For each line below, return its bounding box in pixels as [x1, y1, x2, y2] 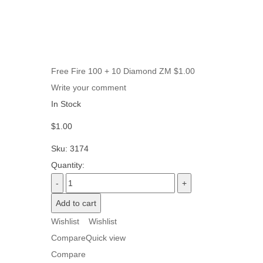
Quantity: [51, 160, 85, 170]
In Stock [51, 99, 81, 109]
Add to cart [56, 198, 96, 208]
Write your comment [51, 83, 126, 93]
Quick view [86, 233, 126, 243]
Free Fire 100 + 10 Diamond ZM [51, 66, 171, 76]
